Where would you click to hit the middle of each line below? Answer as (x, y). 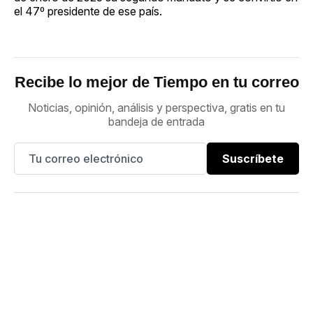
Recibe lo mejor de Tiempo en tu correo (156, 82)
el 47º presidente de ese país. (88, 11)
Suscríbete (253, 158)
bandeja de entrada (156, 121)
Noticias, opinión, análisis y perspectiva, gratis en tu (156, 107)
